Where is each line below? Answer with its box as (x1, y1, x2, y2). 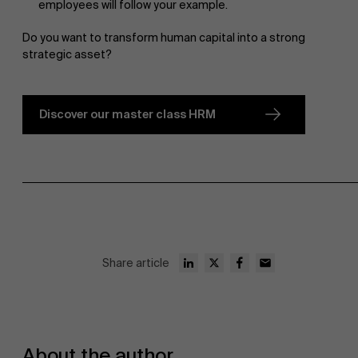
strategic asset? (22, 46, 112, 62)
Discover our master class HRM (39, 106, 216, 121)
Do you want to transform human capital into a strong (22, 30, 305, 45)
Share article (102, 255, 169, 270)
